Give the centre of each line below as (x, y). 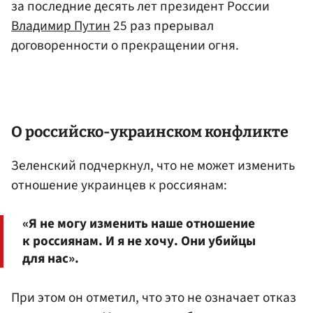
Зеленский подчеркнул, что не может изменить (153, 166)
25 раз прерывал (162, 26)
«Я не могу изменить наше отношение (139, 223)
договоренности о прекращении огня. (125, 45)
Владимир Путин (61, 26)
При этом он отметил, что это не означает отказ (154, 297)
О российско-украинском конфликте (150, 132)
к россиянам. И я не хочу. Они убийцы (139, 241)
